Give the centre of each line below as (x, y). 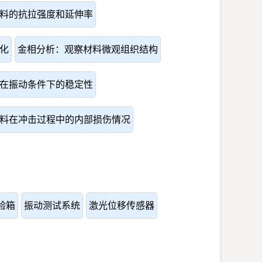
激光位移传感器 (122, 206)
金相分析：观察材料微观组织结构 (88, 49)
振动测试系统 (52, 206)
